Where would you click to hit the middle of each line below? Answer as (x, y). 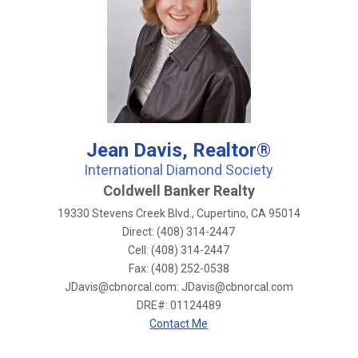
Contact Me (179, 323)
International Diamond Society (179, 169)
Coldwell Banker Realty (179, 190)
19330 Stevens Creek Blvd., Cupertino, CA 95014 (179, 213)
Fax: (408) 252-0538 (179, 268)
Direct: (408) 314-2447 (179, 231)
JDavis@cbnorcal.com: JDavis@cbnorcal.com (179, 286)
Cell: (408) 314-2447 (179, 250)
